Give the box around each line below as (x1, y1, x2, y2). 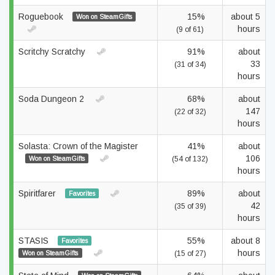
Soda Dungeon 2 (18, 94, 87, 104)
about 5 (231, 12, 260, 21)
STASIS (18, 236, 51, 246)
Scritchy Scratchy (18, 47, 88, 56)
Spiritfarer (18, 188, 58, 198)
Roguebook (18, 12, 66, 21)
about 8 (231, 236, 260, 246)
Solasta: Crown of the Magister (18, 141, 138, 151)
